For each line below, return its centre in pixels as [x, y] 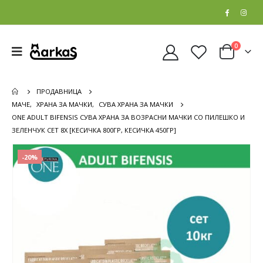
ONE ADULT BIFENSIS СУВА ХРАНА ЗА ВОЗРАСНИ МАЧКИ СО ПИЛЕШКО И [128, 117]
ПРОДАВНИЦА [59, 91]
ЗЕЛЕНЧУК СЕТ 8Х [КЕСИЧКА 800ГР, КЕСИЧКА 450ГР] [94, 130]
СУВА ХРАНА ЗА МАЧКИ [136, 104]
